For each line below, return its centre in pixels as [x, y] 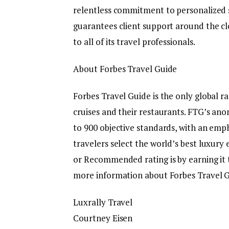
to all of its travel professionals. [134, 41]
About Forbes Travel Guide [125, 68]
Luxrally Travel [103, 202]
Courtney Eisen [103, 218]
